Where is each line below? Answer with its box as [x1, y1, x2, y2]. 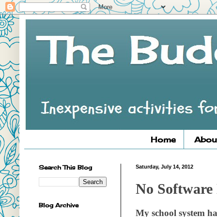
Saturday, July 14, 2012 [136, 164, 193, 170]
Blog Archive [39, 201, 78, 209]
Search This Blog [39, 164, 92, 171]
